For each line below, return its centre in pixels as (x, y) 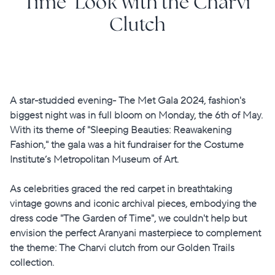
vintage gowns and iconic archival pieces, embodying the (133, 204)
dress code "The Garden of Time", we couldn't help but (128, 219)
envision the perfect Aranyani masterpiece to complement (135, 234)
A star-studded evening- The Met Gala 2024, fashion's (128, 101)
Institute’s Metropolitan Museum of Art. (94, 160)
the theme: (34, 248)
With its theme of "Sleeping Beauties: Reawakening (121, 130)
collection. (32, 263)
